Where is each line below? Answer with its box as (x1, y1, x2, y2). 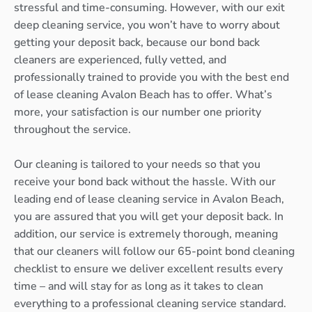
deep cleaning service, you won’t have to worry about (14, 17, 280, 33)
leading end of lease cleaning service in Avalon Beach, (14, 192, 284, 208)
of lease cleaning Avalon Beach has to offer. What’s (14, 86, 272, 102)
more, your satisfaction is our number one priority (14, 104, 261, 120)
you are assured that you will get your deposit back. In (14, 209, 283, 225)
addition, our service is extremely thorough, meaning (14, 226, 278, 242)
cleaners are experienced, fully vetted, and (14, 52, 226, 68)
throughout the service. (14, 121, 131, 137)
